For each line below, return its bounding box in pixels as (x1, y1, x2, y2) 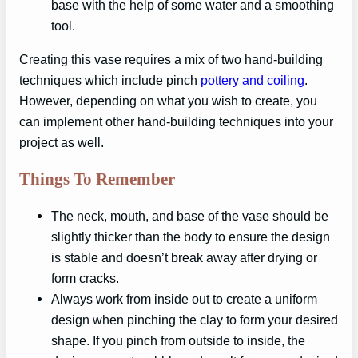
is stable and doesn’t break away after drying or (51, 249, 317, 265)
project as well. (19, 135, 104, 150)
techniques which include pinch (19, 73, 201, 88)
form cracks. (51, 270, 119, 285)
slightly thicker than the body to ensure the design (51, 229, 330, 244)
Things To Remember (19, 169, 175, 188)
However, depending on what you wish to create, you (19, 93, 317, 109)
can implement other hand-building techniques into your (19, 114, 333, 129)
